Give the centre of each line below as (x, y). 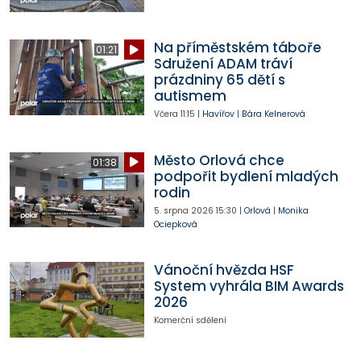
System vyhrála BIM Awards (249, 286)
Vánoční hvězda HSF (224, 270)
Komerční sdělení (190, 321)
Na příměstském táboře (237, 48)
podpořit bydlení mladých (246, 176)
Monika (293, 210)
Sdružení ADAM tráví (223, 64)
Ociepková (175, 224)
